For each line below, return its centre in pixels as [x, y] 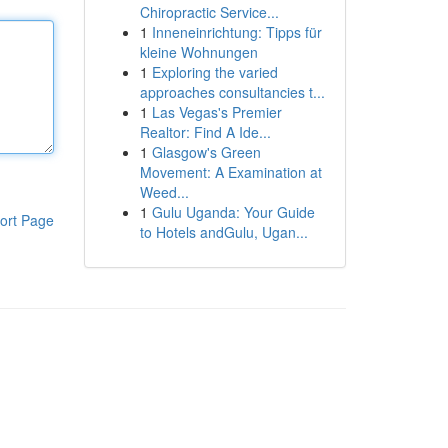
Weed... [164, 192]
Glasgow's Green [206, 152]
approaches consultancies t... [232, 92]
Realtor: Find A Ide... [205, 132]
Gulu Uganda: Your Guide [233, 212]
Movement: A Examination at [230, 172]
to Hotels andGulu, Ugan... [223, 232]
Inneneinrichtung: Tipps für [236, 32]
